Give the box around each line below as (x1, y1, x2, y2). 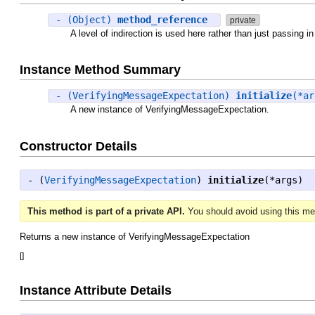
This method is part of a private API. (27, 206, 185, 217)
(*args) (264, 174, 303, 186)
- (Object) (56, 13, 117, 25)
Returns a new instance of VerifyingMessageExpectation (20, 231, 250, 243)
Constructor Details (20, 139, 137, 154)
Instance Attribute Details (20, 283, 172, 298)
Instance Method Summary (20, 63, 181, 77)
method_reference (117, 13, 207, 25)
